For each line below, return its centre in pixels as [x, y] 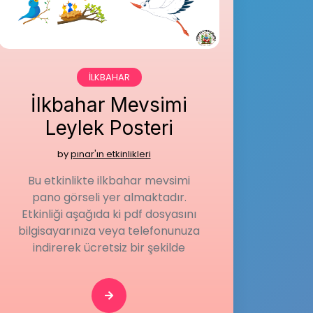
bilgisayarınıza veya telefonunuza [109, 231]
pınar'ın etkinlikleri [110, 154]
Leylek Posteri [109, 128]
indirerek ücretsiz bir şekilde [109, 248]
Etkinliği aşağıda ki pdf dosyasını [109, 214]
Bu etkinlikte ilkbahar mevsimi [109, 181]
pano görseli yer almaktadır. [109, 197]
